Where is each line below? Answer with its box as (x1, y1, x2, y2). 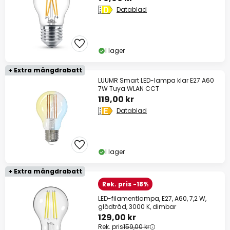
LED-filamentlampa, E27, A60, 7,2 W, (98, 194, 206, 203)
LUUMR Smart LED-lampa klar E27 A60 (98, 76, 214, 85)
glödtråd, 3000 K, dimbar (98, 202, 176, 212)
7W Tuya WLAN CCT (98, 84, 159, 93)
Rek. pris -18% (102, 180, 148, 189)
